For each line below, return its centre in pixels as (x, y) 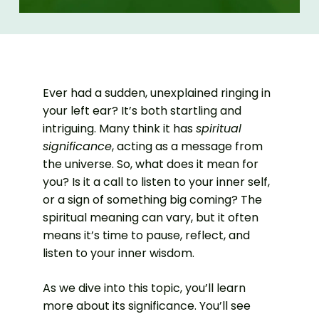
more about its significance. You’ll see (147, 305)
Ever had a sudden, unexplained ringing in (157, 93)
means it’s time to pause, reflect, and (146, 235)
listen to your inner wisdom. (119, 253)
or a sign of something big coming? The (152, 199)
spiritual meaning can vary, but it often (151, 217)
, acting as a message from (187, 146)
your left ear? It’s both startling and (142, 110)
